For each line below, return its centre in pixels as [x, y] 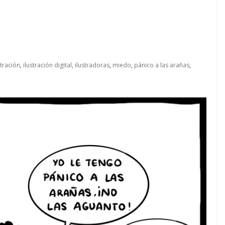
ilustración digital [47, 65]
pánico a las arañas [162, 65]
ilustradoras [92, 65]
